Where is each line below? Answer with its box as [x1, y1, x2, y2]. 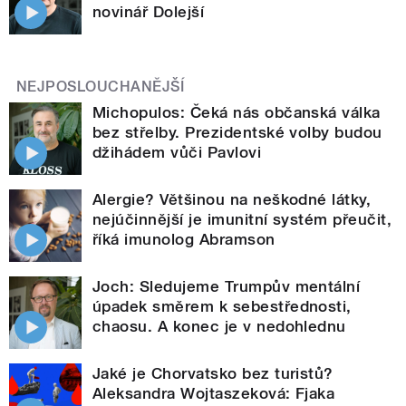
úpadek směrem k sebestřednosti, [92, 296, 352, 315]
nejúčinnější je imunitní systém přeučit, [92, 209, 392, 228]
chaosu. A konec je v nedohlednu [92, 316, 346, 335]
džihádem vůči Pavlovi [92, 142, 262, 161]
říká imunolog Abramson [92, 229, 275, 248]
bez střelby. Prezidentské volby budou [92, 122, 382, 141]
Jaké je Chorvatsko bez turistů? [92, 363, 333, 382]
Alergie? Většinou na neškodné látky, [92, 189, 372, 208]
